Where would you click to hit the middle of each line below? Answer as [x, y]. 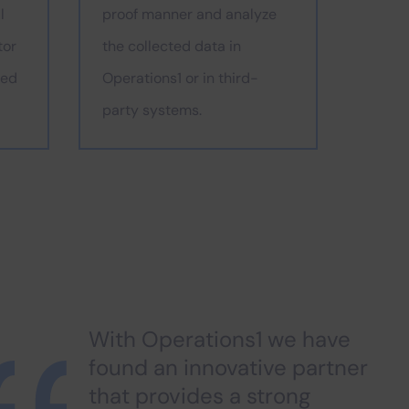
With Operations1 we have [220, 339]
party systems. [152, 110]
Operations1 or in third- [180, 78]
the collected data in [172, 46]
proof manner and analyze [189, 14]
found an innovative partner [228, 367]
